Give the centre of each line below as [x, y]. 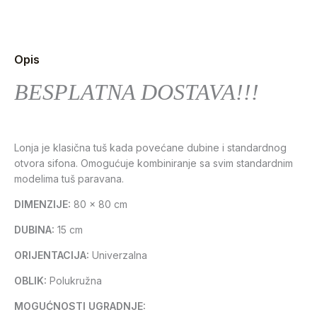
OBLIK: [30, 281]
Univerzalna [118, 255]
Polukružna [74, 281]
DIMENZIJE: [42, 204]
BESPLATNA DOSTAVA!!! [137, 92]
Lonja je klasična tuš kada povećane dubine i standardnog [150, 148]
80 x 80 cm [99, 204]
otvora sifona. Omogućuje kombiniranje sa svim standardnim [154, 163]
